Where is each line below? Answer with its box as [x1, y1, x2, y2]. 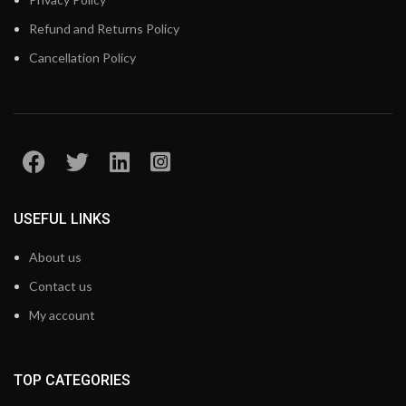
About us [29, 249, 82, 265]
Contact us [29, 278, 92, 294]
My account [29, 307, 95, 323]
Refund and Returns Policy [29, 21, 179, 36]
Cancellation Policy [29, 50, 136, 65]
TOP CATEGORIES [14, 372, 130, 389]
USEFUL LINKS [14, 210, 111, 227]
